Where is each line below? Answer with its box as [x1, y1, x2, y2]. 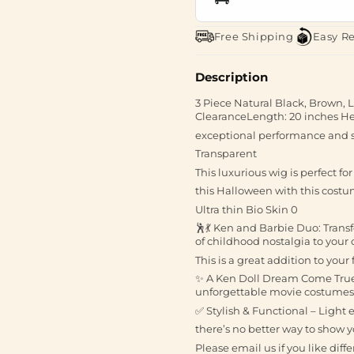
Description [194, 70, 269, 85]
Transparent [194, 147, 257, 160]
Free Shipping [213, 29, 294, 43]
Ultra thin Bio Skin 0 [194, 202, 298, 216]
